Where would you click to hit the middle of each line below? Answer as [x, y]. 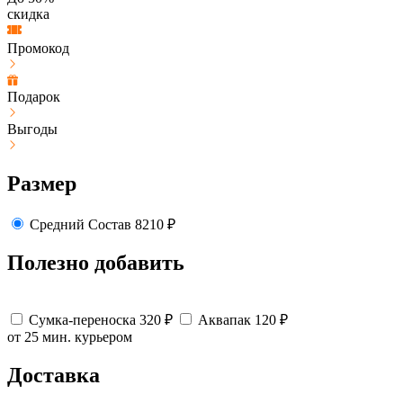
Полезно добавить [96, 263]
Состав [110, 224]
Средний [57, 224]
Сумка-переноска [82, 320]
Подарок [34, 96]
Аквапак [224, 320]
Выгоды [32, 129]
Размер [42, 183]
